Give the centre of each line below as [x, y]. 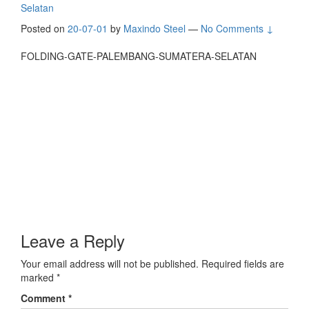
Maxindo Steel [154, 29]
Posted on [44, 29]
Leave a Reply [73, 241]
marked [39, 278]
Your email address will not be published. [110, 264]
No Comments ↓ [237, 29]
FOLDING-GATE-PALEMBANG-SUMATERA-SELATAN [139, 56]
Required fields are [243, 264]
